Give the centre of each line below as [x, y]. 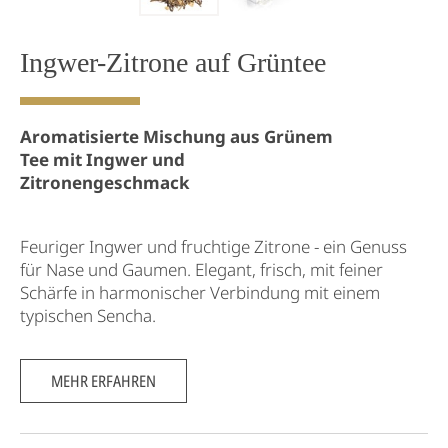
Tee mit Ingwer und [102, 159]
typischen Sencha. [88, 315]
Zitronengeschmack [105, 182]
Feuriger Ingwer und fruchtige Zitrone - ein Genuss [213, 246]
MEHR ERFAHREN [103, 381]
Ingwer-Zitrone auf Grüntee [173, 62]
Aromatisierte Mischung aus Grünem [176, 136]
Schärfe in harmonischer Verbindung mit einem [200, 292]
